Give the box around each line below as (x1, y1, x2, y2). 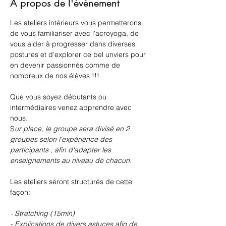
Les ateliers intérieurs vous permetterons (10, 18, 143, 27)
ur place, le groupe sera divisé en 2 (15, 124, 132, 133)
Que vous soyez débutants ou (10, 92, 108, 101)
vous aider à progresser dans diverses (10, 39, 137, 48)
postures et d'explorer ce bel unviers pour (10, 49, 148, 59)
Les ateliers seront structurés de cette (10, 177, 134, 186)
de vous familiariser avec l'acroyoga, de (10, 28, 141, 38)
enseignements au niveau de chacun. (10, 155, 132, 165)
